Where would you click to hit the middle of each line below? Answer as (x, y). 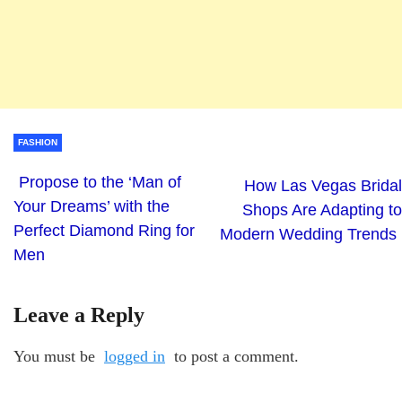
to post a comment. (234, 356)
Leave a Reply (79, 315)
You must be (57, 356)
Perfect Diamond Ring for (104, 230)
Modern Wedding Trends (308, 234)
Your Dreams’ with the (92, 206)
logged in (135, 356)
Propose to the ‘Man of (100, 182)
